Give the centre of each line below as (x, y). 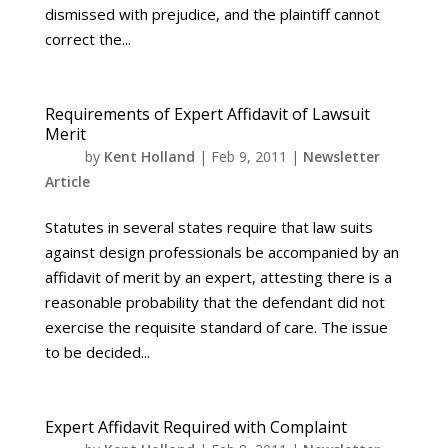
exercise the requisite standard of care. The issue (216, 327)
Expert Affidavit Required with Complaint (195, 427)
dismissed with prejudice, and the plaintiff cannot (212, 14)
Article (67, 181)
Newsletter (341, 156)
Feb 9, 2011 (248, 156)
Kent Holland (149, 156)
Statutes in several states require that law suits (208, 227)
